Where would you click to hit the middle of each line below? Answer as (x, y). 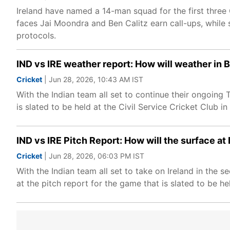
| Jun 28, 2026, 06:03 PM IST (93, 156)
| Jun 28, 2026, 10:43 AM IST (93, 79)
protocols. (36, 35)
